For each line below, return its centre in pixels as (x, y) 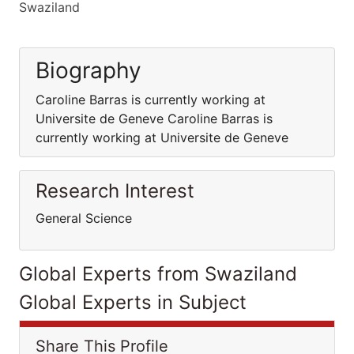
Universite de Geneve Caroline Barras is (154, 119)
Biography (88, 70)
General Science (84, 218)
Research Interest (115, 191)
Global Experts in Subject (133, 302)
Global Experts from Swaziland (158, 274)
